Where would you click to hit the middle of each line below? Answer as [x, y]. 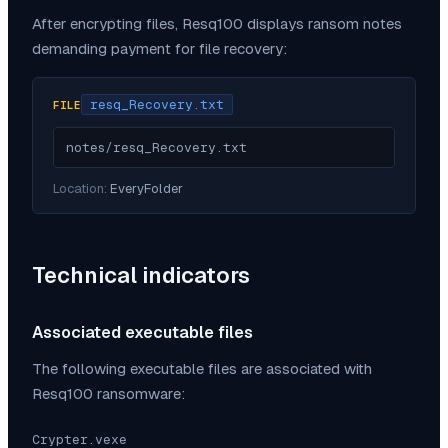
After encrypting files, [107, 24]
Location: [81, 189]
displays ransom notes [322, 24]
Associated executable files [142, 333]
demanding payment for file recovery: [159, 49]
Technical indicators [141, 276]
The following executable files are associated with [202, 369]
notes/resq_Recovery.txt [156, 148]
